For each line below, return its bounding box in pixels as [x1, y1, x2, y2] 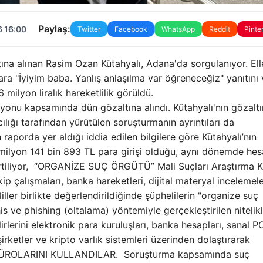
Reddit [208, 24, 230, 33]
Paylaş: [38, 23, 70, 35]
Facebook [114, 24, 147, 33]
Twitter [77, 24, 100, 33]
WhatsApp [161, 24, 195, 33]
